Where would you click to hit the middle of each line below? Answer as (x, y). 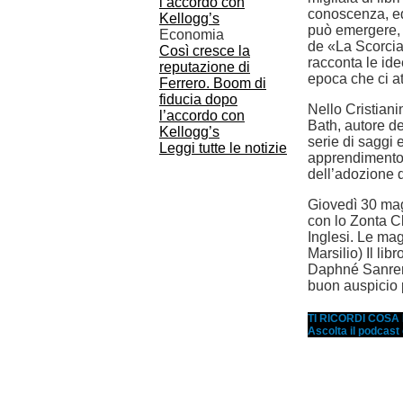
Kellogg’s (189, 132)
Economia (192, 35)
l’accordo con (202, 116)
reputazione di (205, 67)
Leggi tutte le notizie (223, 148)
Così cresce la (205, 51)
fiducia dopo (198, 99)
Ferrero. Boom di (213, 83)
